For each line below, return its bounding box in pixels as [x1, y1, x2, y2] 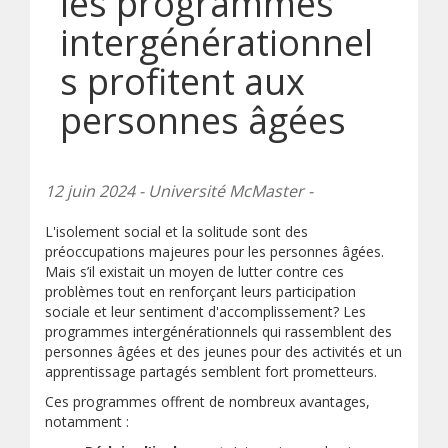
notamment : [45, 412, 129, 431]
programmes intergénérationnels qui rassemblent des [45, 322, 392, 341]
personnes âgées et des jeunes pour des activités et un [45, 342, 402, 361]
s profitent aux [60, 57, 305, 106]
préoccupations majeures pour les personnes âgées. [45, 242, 384, 261]
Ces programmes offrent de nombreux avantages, [45, 392, 370, 411]
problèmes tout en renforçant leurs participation [45, 282, 356, 301]
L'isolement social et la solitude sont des [45, 222, 308, 241]
